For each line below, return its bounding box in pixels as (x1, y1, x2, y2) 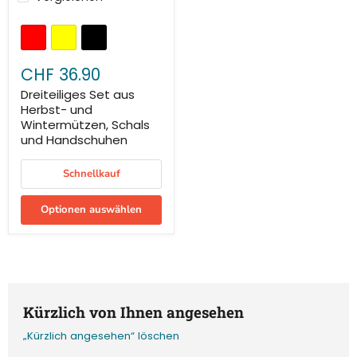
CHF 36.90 (21, 63, 100, 87)
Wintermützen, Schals (21, 116, 150, 134)
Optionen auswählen (41, 202, 142, 217)
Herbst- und (21, 101, 92, 119)
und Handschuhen (21, 131, 127, 149)
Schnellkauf (62, 167, 120, 182)
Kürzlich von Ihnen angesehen (22, 301, 244, 322)
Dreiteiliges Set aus (21, 86, 135, 104)
